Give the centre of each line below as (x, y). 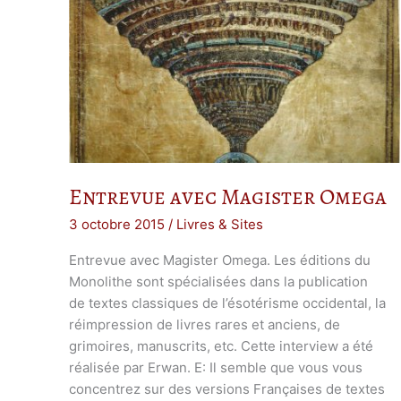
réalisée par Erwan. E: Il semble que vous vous (216, 367)
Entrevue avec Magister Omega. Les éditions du (220, 260)
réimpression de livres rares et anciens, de (205, 324)
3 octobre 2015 (119, 224)
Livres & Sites (220, 224)
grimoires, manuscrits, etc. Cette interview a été (221, 346)
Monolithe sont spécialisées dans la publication (218, 281)
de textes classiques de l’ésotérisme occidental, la (227, 303)
